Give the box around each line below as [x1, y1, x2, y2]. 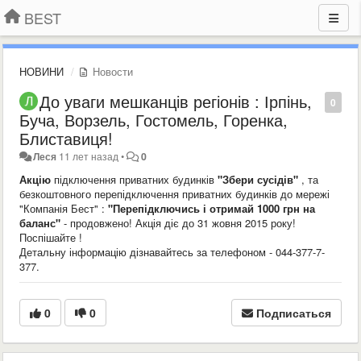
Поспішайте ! [19, 230, 82, 245]
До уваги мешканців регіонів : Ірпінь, [39, 89, 312, 113]
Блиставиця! [19, 127, 113, 150]
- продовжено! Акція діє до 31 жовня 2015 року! [60, 215, 296, 230]
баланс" [19, 215, 60, 230]
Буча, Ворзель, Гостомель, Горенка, [19, 108, 288, 131]
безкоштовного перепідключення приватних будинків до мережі [19, 186, 330, 201]
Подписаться [256, 305, 331, 321]
